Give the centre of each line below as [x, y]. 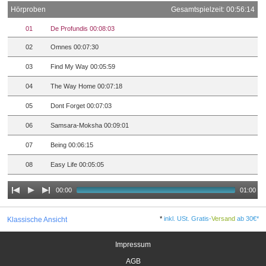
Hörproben [28, 10]
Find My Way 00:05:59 [83, 67]
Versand [224, 218]
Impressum [133, 244]
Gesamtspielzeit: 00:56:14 [213, 10]
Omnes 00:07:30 [75, 47]
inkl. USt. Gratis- [188, 218]
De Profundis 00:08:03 [83, 29]
